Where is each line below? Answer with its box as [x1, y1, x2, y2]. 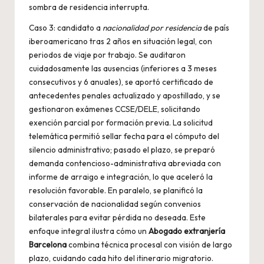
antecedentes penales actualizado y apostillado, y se [29, 90, 220, 101]
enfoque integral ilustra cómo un [29, 226, 148, 237]
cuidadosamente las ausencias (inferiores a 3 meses [29, 63, 217, 74]
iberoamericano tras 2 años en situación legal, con [29, 36, 212, 47]
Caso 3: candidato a [29, 22, 103, 34]
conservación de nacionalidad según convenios [29, 199, 201, 210]
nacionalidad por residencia [103, 22, 202, 34]
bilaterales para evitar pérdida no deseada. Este [29, 212, 206, 223]
